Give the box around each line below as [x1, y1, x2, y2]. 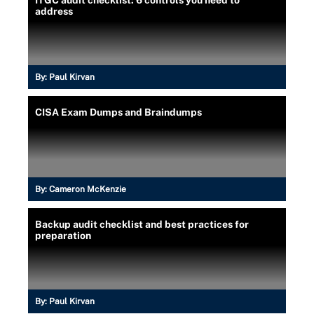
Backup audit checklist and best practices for [35, 218, 249, 230]
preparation [35, 229, 91, 241]
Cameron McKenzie [49, 184, 126, 194]
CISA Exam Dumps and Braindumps [35, 106, 202, 118]
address [35, 5, 73, 17]
